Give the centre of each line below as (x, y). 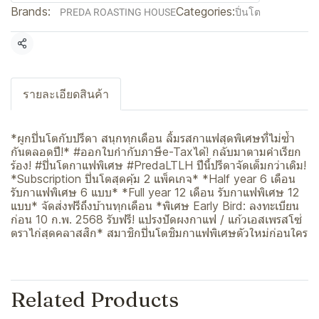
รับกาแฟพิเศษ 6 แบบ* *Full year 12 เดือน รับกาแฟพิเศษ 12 (155, 192)
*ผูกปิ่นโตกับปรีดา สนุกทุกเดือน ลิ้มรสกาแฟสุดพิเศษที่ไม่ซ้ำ (153, 138)
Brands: (31, 11)
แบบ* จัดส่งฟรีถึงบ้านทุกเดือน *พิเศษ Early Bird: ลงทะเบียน (155, 206)
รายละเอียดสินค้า (66, 94)
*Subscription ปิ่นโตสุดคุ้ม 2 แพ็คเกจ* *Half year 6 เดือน (153, 179)
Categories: (205, 11)
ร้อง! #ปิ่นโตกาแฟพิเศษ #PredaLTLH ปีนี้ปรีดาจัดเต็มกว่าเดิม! (158, 165)
